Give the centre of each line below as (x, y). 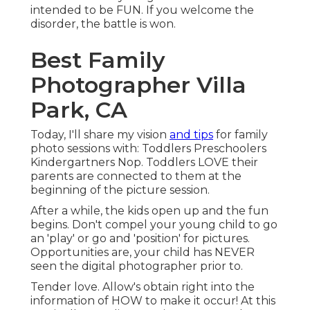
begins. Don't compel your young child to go (154, 225)
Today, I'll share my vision (100, 135)
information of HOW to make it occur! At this (153, 301)
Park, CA (79, 110)
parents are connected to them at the (136, 176)
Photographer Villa (138, 85)
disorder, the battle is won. (103, 24)
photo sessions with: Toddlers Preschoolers (148, 149)
